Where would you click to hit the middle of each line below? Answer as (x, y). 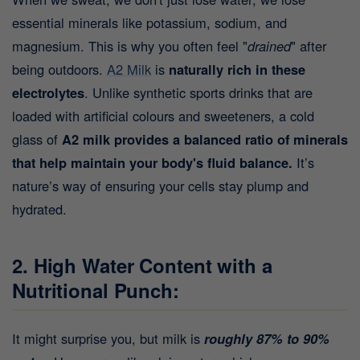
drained (269, 46)
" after (309, 46)
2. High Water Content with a (142, 266)
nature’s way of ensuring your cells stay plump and (160, 186)
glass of (37, 139)
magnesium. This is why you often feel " (130, 46)
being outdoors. (59, 70)
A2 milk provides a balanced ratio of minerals (205, 139)
